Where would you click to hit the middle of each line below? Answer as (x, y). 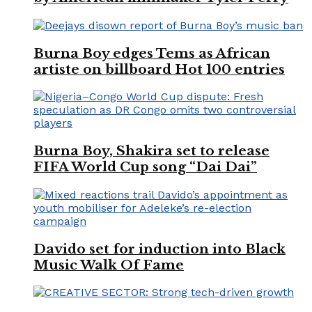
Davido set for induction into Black (159, 249)
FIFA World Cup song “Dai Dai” (145, 167)
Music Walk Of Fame (109, 265)
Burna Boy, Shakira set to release (151, 151)
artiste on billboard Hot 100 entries (159, 69)
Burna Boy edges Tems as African (152, 53)
